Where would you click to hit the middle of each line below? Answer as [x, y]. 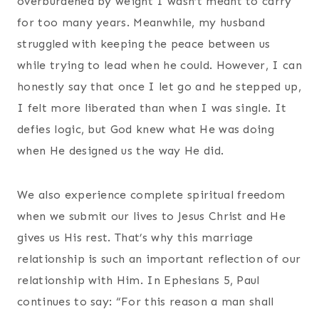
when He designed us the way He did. [121, 150]
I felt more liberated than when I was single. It [152, 108]
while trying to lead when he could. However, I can [160, 65]
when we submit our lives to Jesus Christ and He [152, 216]
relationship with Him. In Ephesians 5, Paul [138, 280]
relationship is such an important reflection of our [159, 258]
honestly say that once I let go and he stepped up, [159, 86]
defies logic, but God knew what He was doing [146, 129]
